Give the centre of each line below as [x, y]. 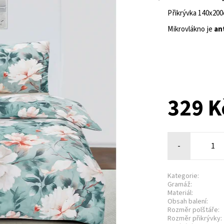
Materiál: [180, 193]
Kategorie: [183, 176]
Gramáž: [180, 184]
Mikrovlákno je [190, 29]
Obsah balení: [188, 201]
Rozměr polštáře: [194, 210]
